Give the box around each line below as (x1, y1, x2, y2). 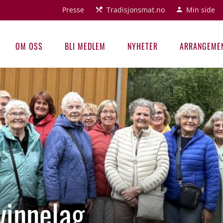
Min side (186, 5, 215, 14)
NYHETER (127, 40, 158, 52)
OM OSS (15, 40, 43, 52)
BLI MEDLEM (65, 40, 106, 52)
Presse (62, 5, 84, 14)
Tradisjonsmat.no (107, 5, 165, 14)
